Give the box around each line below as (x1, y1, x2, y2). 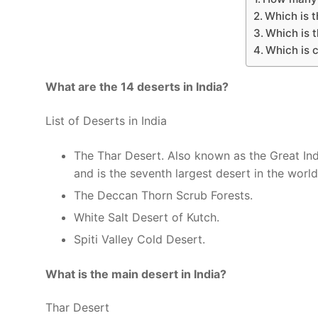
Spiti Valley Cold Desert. (74, 231, 205, 246)
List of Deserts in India (45, 113, 167, 128)
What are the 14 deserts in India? (45, 79, 229, 94)
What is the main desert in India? (45, 266, 226, 281)
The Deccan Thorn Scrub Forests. (74, 187, 253, 202)
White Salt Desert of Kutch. (74, 209, 219, 224)
